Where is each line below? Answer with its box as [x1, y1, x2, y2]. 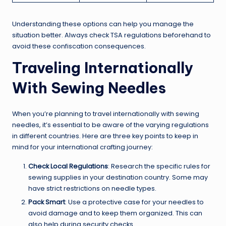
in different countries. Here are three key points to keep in [12, 131, 198, 140]
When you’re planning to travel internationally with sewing [12, 109, 199, 118]
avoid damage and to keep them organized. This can [28, 209, 202, 218]
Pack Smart [28, 198, 65, 207]
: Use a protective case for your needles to [65, 198, 204, 207]
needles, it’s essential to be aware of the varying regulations [12, 120, 209, 129]
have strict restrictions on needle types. [28, 184, 156, 193]
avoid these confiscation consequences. [12, 41, 146, 50]
